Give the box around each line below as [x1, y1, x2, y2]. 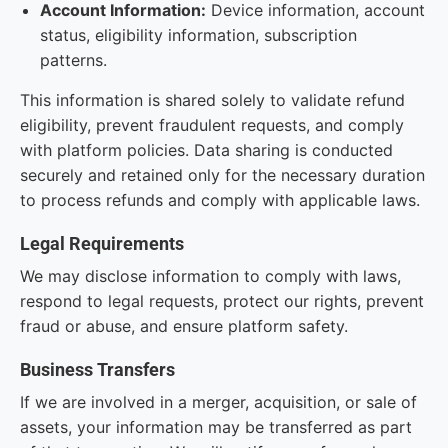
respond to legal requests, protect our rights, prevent [20, 291, 424, 311]
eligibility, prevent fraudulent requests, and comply [20, 115, 404, 135]
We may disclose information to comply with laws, [20, 266, 401, 286]
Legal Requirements [20, 233, 184, 254]
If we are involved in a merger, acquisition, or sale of [20, 392, 417, 412]
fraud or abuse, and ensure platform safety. [20, 316, 348, 336]
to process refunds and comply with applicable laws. [20, 190, 420, 210]
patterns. [40, 50, 107, 70]
